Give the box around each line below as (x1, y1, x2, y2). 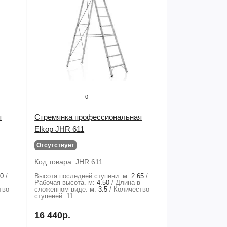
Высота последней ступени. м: (34, 172, 130, 180)
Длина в (116, 179, 141, 186)
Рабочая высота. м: (34, 179, 95, 186)
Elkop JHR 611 (34, 125, 85, 133)
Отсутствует (36, 142, 75, 149)
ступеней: (34, 192, 65, 200)
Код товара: (34, 158, 76, 166)
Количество (113, 185, 150, 193)
